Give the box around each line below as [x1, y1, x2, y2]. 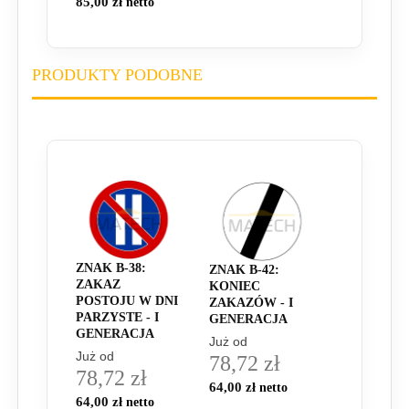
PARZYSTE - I [76, 309, 159, 324]
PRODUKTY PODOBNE [32, 66, 203, 84]
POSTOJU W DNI [76, 293, 178, 308]
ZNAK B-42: [209, 262, 279, 277]
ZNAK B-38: [76, 260, 146, 275]
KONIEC [209, 278, 260, 293]
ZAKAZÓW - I [209, 295, 293, 309]
